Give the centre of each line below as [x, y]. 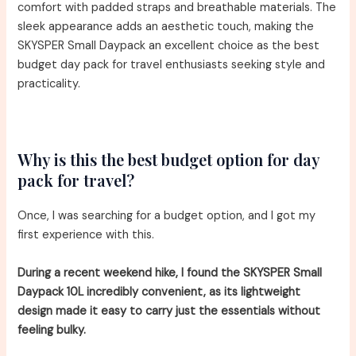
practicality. [49, 83]
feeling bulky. [52, 330]
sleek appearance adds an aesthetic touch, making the [166, 26]
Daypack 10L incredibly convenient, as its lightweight [159, 292]
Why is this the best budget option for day [169, 160]
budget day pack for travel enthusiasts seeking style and [172, 64]
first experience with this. [86, 235]
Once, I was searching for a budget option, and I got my [167, 216]
